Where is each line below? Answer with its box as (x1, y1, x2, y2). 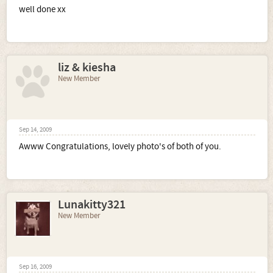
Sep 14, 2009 (19, 125, 52, 134)
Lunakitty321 (58, 196, 126, 213)
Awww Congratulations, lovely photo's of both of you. (19, 140, 221, 152)
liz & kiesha (58, 59, 116, 76)
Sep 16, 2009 (19, 262, 52, 271)
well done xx (19, 3, 66, 15)
